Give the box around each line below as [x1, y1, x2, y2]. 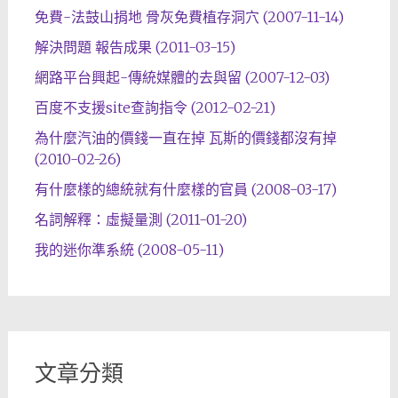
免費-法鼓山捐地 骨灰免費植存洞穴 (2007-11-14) [34, 8, 344, 27]
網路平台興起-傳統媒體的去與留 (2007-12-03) [34, 68, 330, 87]
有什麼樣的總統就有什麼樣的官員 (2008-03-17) [34, 180, 337, 199]
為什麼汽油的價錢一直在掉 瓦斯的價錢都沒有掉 [34, 129, 337, 147]
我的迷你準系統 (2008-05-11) [34, 241, 224, 259]
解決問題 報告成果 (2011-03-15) [34, 38, 235, 57]
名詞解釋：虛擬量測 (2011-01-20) [34, 211, 247, 229]
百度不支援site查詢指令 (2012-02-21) [34, 99, 275, 117]
